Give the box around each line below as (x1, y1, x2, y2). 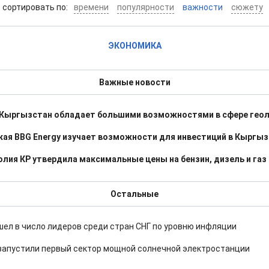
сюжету (231, 2, 263, 12)
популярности (116, 2, 174, 12)
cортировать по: (2, 2, 70, 12)
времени (73, 2, 109, 12)
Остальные (110, 189, 159, 199)
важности (182, 2, 223, 12)
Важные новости (98, 77, 171, 87)
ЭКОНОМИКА (107, 41, 162, 50)
